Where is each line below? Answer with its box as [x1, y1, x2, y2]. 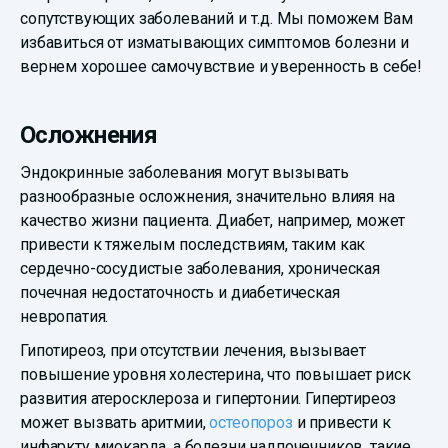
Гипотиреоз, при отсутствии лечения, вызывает [20, 341, 366, 361]
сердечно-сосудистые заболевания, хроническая [20, 259, 380, 279]
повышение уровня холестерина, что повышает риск [20, 365, 411, 385]
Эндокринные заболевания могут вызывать [20, 163, 349, 183]
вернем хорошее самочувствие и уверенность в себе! [20, 57, 426, 77]
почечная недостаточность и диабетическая [20, 283, 340, 303]
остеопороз [209, 413, 293, 433]
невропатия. [20, 307, 113, 327]
